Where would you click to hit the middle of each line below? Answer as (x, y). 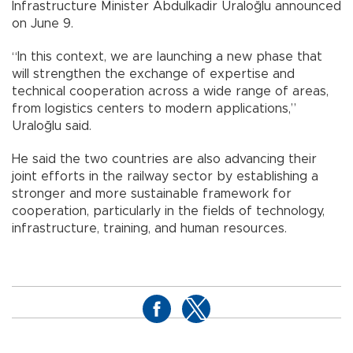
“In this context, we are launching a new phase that (167, 57)
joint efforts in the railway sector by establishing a (165, 177)
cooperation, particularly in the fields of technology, (168, 212)
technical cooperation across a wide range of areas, (170, 92)
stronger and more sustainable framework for (152, 194)
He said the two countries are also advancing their (164, 160)
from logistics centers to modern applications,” (154, 109)
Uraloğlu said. (52, 126)
